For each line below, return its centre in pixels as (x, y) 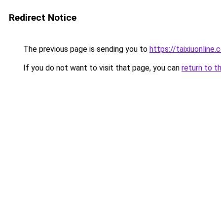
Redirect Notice (43, 18)
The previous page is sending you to (85, 49)
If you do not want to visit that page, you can (101, 68)
